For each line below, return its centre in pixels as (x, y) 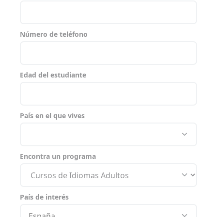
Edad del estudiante (53, 75)
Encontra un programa (58, 156)
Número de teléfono (54, 34)
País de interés (44, 197)
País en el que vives (52, 116)
